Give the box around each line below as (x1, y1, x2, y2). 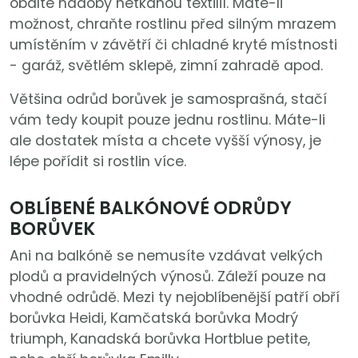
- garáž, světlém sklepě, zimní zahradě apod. (10, 56, 323, 76)
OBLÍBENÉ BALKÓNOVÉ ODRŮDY (10, 195, 292, 221)
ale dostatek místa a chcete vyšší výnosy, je (10, 131, 321, 151)
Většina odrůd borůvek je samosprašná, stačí (10, 89, 327, 109)
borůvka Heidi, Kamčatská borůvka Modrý (10, 308, 298, 328)
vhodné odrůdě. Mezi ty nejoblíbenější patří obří (10, 288, 340, 308)
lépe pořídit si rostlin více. (10, 152, 186, 172)
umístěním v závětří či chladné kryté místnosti (10, 35, 337, 55)
